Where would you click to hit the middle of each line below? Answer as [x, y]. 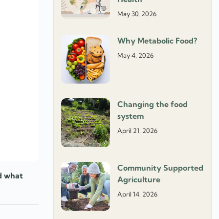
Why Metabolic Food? [157, 41]
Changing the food [153, 104]
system [131, 116]
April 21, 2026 [138, 131]
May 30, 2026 [137, 14]
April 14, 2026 [138, 194]
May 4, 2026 [136, 55]
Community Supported [161, 168]
